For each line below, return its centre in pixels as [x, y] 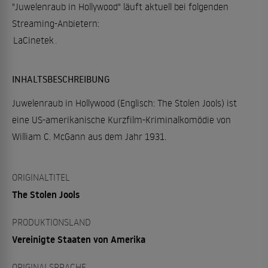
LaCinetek [33, 40]
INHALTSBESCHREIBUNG [61, 79]
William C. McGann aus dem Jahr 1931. [89, 136]
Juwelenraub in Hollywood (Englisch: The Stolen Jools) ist [124, 103]
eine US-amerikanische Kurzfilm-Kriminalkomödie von [121, 120]
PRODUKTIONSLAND [51, 222]
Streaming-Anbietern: [56, 23]
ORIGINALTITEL [41, 177]
